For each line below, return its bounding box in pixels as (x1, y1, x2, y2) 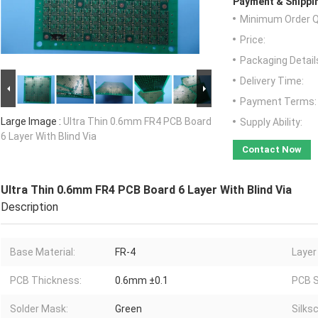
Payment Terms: (240, 96, 317, 108)
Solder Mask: (10, 303, 68, 315)
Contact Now (242, 144, 302, 155)
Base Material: (10, 246, 75, 258)
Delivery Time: (240, 75, 304, 87)
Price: (240, 34, 265, 46)
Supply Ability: (240, 116, 302, 128)
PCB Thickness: (10, 275, 82, 287)
